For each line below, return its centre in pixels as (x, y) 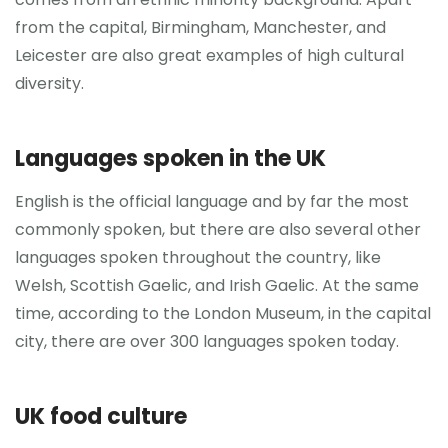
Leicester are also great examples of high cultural (209, 55)
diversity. (49, 83)
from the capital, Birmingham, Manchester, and (200, 27)
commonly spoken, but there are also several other (218, 229)
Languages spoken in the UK (170, 158)
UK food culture (101, 416)
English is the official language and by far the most (212, 201)
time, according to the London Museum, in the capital (223, 313)
